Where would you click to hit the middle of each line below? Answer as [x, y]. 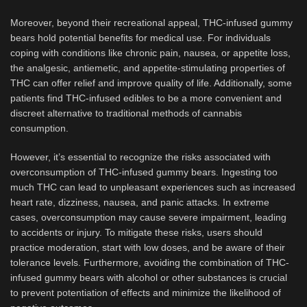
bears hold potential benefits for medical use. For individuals [140, 38]
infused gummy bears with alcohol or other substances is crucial [149, 278]
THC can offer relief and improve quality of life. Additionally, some [151, 83]
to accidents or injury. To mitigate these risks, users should [136, 232]
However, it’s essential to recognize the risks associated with [140, 157]
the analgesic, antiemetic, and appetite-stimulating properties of [148, 68]
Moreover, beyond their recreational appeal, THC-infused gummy [151, 23]
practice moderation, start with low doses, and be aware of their [148, 247]
